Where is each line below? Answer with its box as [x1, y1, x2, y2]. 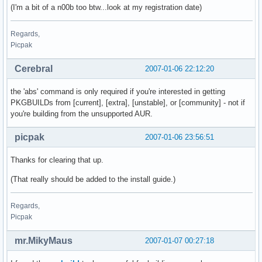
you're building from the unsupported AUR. [11, 109, 153, 119]
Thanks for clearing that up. [11, 156, 104, 165]
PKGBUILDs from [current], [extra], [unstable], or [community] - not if [11, 98, 245, 108]
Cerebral [15, 64, 53, 74]
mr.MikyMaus [15, 236, 73, 246]
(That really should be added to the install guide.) [11, 175, 175, 184]
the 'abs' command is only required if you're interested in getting [11, 87, 225, 96]
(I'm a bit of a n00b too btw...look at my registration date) [11, 3, 202, 12]
